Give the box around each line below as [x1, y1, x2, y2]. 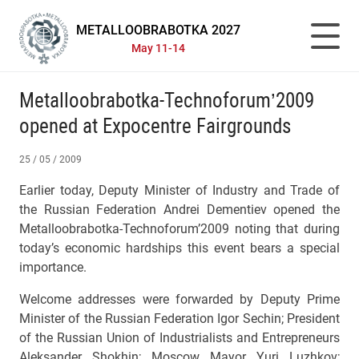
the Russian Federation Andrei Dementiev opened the [19, 202, 340, 217]
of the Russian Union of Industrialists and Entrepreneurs [19, 330, 340, 345]
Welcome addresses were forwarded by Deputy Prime [19, 292, 340, 307]
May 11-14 [131, 41, 186, 55]
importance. [19, 260, 93, 275]
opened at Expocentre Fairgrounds [19, 115, 291, 138]
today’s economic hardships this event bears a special [19, 240, 340, 256]
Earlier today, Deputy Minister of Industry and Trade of [19, 183, 340, 198]
